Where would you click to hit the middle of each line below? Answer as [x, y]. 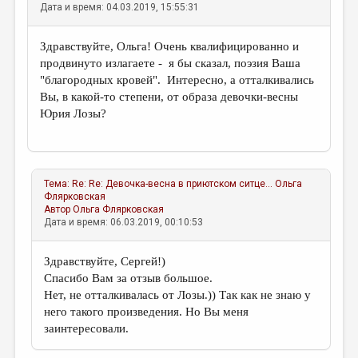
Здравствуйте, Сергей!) [105, 261]
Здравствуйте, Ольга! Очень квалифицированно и [170, 46]
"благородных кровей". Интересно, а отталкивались [177, 80]
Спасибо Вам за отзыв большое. [129, 278]
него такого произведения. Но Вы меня [147, 312]
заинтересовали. [87, 328]
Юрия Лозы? [74, 113]
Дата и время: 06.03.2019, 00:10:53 [124, 222]
